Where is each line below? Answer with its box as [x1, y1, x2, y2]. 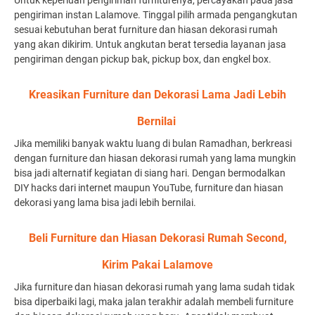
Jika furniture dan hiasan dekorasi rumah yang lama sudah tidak [14, 281, 295, 292]
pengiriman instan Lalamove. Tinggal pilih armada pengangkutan [14, 9, 297, 20]
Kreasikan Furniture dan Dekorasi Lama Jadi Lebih [29, 88, 286, 101]
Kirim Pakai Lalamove [102, 258, 213, 271]
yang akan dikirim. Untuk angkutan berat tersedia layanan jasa [14, 39, 286, 50]
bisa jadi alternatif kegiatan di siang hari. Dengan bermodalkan [14, 167, 285, 179]
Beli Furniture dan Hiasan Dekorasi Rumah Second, [28, 231, 287, 245]
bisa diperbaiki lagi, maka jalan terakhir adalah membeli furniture [14, 296, 293, 307]
